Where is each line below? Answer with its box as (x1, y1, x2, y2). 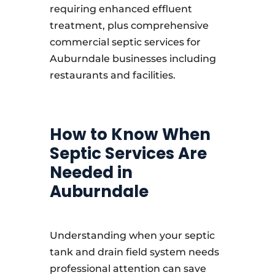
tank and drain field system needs (49, 246, 219, 258)
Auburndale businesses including (49, 53, 216, 64)
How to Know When (49, 123, 211, 145)
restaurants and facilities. (49, 69, 176, 81)
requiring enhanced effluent (49, 3, 192, 15)
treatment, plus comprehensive (49, 20, 209, 31)
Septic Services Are (49, 142, 207, 165)
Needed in (49, 161, 133, 184)
